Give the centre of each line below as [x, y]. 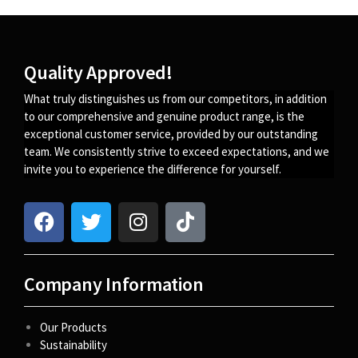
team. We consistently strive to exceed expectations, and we [177, 152]
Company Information [114, 284]
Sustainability [75, 344]
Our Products [74, 327]
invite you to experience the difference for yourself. [153, 169]
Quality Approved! [98, 73]
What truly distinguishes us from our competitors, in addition [175, 99]
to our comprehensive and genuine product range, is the [164, 117]
